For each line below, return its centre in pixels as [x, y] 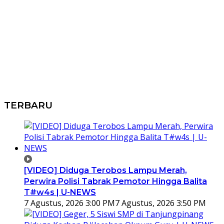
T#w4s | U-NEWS [60, 192]
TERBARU [28, 105]
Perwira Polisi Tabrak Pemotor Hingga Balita [115, 181]
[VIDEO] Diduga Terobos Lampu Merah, [105, 170]
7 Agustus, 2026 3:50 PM [160, 203]
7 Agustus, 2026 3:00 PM [69, 203]
